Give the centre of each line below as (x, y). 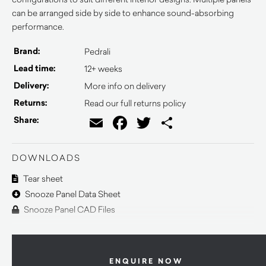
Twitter (176, 123)
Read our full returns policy (135, 103)
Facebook (162, 123)
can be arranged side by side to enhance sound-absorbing (123, 13)
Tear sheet (42, 178)
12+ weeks (103, 69)
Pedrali (97, 51)
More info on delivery (125, 86)
